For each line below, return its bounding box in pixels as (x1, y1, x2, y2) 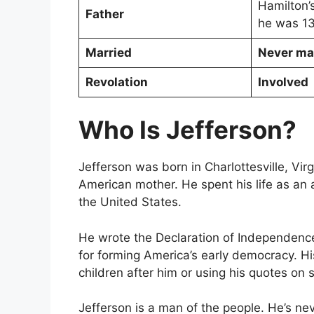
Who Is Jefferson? (78, 115, 302, 145)
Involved (257, 74, 311, 89)
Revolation (85, 74, 151, 89)
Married (85, 45, 135, 60)
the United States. (78, 195, 185, 210)
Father (85, 6, 127, 21)
